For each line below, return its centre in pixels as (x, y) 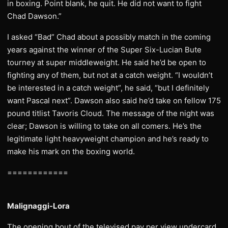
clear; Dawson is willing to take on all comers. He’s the (104, 126)
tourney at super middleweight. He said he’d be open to (107, 62)
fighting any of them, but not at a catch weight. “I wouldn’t (110, 75)
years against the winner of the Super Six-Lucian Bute (104, 50)
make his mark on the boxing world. (71, 151)
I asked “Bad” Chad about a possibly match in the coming (109, 37)
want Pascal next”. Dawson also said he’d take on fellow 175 (114, 101)
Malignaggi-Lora (38, 206)
